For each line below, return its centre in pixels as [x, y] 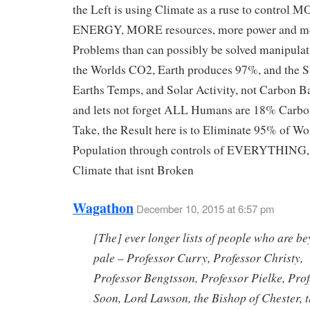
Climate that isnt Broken [133, 170]
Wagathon [103, 208]
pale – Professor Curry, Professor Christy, [198, 258]
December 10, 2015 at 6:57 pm [205, 209]
